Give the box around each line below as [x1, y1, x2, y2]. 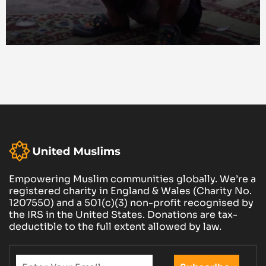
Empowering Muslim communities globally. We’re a [9, 173, 256, 186]
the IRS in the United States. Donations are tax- [9, 208, 237, 221]
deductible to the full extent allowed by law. [9, 220, 221, 233]
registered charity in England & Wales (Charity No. [9, 185, 252, 198]
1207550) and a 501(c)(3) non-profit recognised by [9, 197, 254, 210]
